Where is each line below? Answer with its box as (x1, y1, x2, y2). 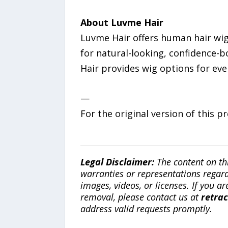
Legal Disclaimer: (80, 155, 154, 168)
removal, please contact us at (80, 190, 201, 203)
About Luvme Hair (80, 16, 163, 28)
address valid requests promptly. (80, 202, 212, 215)
